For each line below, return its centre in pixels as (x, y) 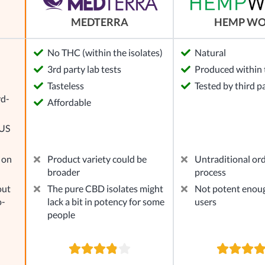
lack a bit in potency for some (106, 202)
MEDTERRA (100, 22)
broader (64, 172)
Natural (210, 53)
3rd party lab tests (84, 69)
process (210, 172)
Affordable (69, 102)
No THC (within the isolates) (105, 53)
